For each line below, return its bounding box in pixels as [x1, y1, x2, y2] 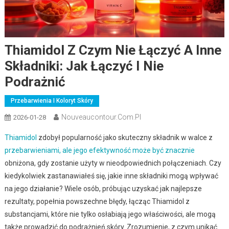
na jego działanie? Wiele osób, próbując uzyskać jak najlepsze [4, 184, 202, 193]
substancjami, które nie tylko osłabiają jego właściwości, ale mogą [4, 210, 216, 218]
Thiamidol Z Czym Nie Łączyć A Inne [4, 42, 221, 58]
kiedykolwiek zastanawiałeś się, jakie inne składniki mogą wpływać [4, 171, 218, 180]
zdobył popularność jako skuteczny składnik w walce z [36, 133, 213, 142]
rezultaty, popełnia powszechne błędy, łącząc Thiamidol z [4, 197, 190, 205]
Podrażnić [4, 74, 65, 89]
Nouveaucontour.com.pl [61, 112, 141, 121]
